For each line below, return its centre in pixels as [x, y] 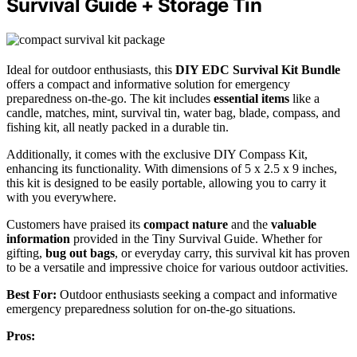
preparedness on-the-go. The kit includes [110, 98]
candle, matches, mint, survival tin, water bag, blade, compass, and [173, 112]
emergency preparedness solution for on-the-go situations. [151, 308]
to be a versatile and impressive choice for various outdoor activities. [177, 267]
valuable [294, 224]
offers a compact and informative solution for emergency [148, 84]
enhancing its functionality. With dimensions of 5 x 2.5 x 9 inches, [172, 168]
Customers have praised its [75, 224]
